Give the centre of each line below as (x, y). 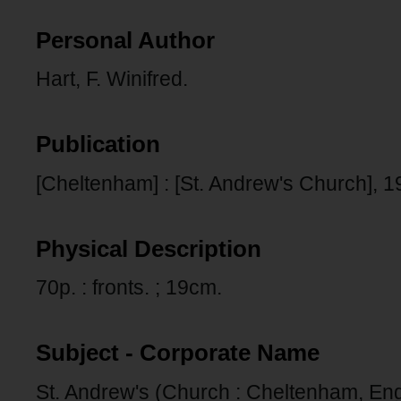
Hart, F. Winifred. (112, 79)
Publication (98, 145)
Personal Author (125, 40)
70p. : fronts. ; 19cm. (129, 288)
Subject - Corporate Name (178, 353)
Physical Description (149, 248)
